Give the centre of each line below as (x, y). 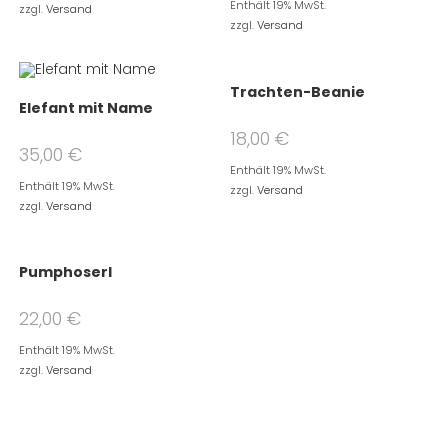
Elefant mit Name (85, 107)
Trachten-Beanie (298, 91)
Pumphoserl (65, 272)
